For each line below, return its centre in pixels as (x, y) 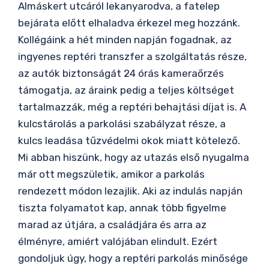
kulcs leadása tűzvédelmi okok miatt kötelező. (129, 140)
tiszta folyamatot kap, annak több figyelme (122, 207)
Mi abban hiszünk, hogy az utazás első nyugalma (134, 157)
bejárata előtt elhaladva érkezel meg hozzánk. (129, 23)
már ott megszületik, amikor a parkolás (111, 174)
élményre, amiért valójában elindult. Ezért (118, 241)
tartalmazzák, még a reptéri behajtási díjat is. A (132, 107)
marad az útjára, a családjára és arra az (112, 224)
